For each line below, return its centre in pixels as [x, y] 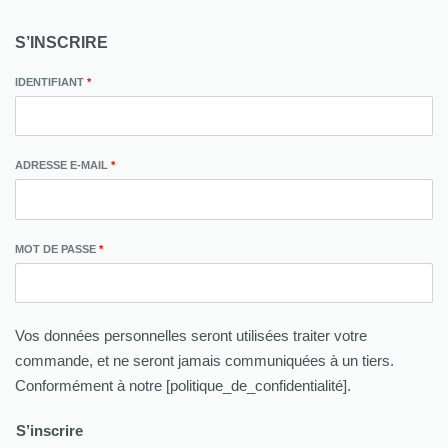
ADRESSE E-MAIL [63, 165]
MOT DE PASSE [57, 248]
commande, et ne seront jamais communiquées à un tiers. [204, 361]
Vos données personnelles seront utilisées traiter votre [191, 336]
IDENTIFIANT [51, 81]
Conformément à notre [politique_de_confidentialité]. [183, 386]
